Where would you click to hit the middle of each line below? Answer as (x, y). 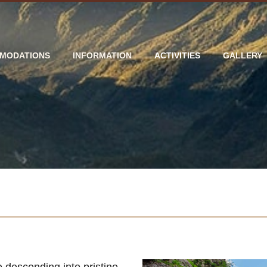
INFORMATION (102, 55)
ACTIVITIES (177, 55)
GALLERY (242, 55)
